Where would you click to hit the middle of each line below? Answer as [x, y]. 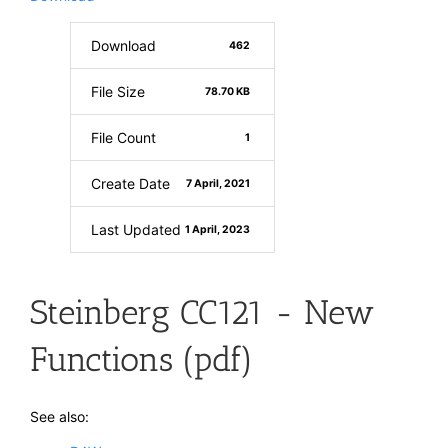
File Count [123, 137]
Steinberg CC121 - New [202, 312]
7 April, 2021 [218, 183]
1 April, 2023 [218, 229]
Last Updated [136, 229]
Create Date [130, 183]
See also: [59, 416]
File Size [118, 91]
